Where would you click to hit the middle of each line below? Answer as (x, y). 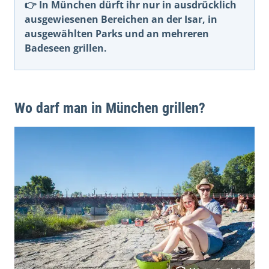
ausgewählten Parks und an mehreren (117, 33)
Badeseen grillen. (66, 48)
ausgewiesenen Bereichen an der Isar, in (121, 19)
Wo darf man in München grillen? (110, 108)
